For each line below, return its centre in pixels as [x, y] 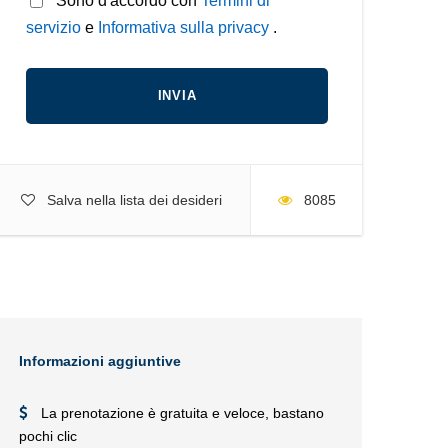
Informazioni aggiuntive [100, 361]
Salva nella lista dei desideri [134, 200]
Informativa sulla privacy [185, 27]
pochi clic [48, 436]
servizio [55, 27]
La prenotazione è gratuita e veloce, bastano [182, 413]
